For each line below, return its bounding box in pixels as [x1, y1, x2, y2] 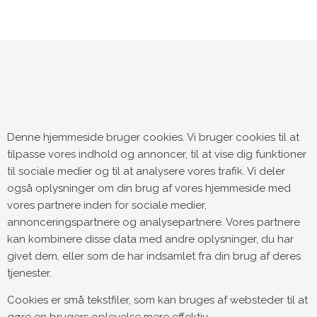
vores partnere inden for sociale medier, [6, 198, 207, 212]
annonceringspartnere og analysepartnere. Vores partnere [6, 215, 300, 229]
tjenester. [6, 266, 52, 279]
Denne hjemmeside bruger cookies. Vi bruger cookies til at [6, 130, 299, 144]
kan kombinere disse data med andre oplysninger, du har [6, 232, 294, 246]
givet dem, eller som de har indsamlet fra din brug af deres [6, 249, 301, 263]
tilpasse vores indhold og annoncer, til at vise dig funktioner [6, 147, 306, 161]
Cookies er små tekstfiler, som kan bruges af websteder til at [6, 293, 308, 306]
